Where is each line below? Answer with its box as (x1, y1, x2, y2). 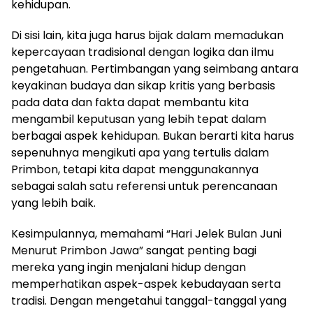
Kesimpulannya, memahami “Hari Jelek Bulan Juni (11, 225, 282, 242)
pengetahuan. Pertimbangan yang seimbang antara (11, 60, 298, 77)
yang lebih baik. (11, 194, 96, 211)
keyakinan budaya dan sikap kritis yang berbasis (11, 77, 275, 94)
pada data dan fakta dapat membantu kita (11, 94, 249, 110)
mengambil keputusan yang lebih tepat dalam (11, 110, 266, 127)
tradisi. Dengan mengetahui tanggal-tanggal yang (11, 292, 286, 309)
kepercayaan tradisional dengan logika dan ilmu (11, 43, 274, 60)
